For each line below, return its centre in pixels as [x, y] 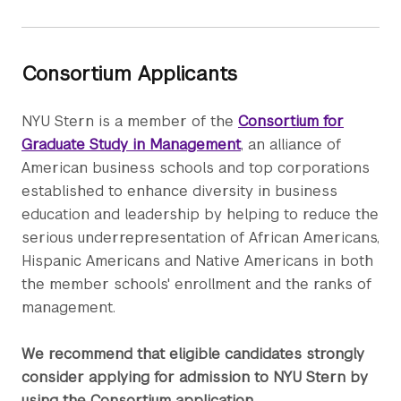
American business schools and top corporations [196, 167]
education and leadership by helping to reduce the [200, 214]
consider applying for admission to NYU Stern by [195, 377]
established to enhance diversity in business [179, 191]
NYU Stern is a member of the [130, 121]
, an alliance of [291, 144]
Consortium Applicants [129, 73]
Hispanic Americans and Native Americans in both [197, 260]
